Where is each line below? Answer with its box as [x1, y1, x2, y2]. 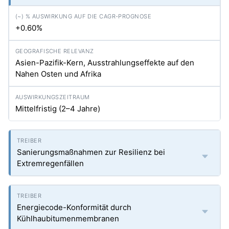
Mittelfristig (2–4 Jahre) [15, 104, 100, 113]
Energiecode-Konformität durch [17, 202, 131, 212]
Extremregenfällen [17, 158, 84, 168]
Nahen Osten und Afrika [15, 69, 101, 79]
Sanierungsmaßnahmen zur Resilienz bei [17, 147, 165, 157]
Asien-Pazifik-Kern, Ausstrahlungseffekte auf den [15, 58, 194, 67]
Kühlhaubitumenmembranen [17, 214, 119, 223]
